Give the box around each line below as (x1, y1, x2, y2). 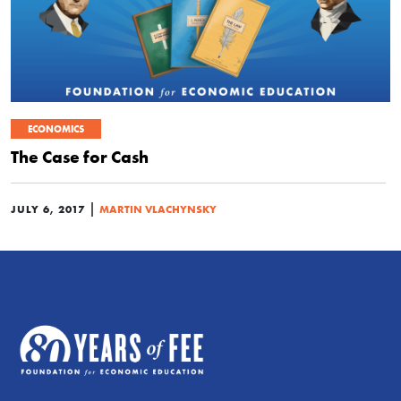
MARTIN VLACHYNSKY (99, 202, 217, 216)
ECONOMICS (28, 123, 84, 135)
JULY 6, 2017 (11, 202, 85, 216)
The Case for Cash (11, 146, 149, 167)
